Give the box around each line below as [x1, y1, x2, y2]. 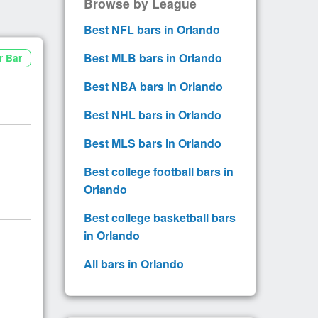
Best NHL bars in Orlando [84, 106, 221, 123]
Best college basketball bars [84, 209, 236, 226]
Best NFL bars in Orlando [84, 21, 220, 38]
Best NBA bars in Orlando [84, 77, 223, 94]
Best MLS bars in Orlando [84, 134, 221, 151]
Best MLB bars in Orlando [84, 49, 222, 66]
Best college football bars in [84, 163, 234, 180]
